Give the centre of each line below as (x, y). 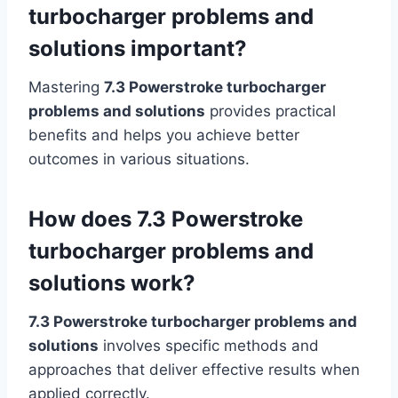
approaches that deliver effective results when (194, 369)
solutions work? (112, 283)
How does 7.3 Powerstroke (166, 219)
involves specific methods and (209, 345)
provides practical (271, 111)
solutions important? (138, 48)
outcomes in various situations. (139, 159)
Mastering (66, 87)
